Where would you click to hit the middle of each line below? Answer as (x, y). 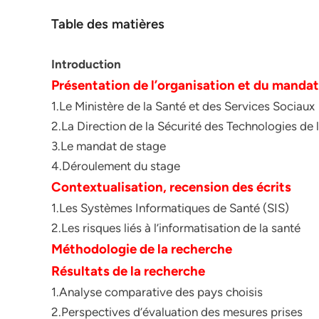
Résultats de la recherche (128, 271)
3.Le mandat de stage (109, 146)
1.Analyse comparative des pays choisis (157, 292)
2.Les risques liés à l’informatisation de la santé (176, 228)
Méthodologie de (104, 249)
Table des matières (108, 24)
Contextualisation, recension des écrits (171, 187)
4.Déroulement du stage (116, 166)
